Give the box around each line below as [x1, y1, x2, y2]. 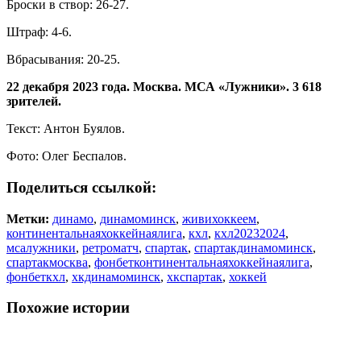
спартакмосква [6, 255, 88, 269]
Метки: [6, 211, 52, 226]
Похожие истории [6, 299, 130, 317]
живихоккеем [182, 211, 256, 226]
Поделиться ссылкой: [6, 179, 156, 196]
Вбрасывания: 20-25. [6, 52, 120, 67]
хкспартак [167, 269, 222, 284]
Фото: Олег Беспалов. [6, 149, 127, 164]
